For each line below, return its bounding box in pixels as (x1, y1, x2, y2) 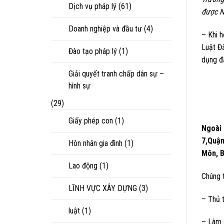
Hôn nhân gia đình (68, 138, 122, 148)
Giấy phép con (68, 115, 113, 125)
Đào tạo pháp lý (68, 46, 117, 56)
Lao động (68, 160, 97, 170)
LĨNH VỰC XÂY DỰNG (68, 183, 137, 193)
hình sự (68, 80, 90, 90)
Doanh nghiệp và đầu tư (68, 23, 142, 33)
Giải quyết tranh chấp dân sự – (68, 68, 164, 78)
